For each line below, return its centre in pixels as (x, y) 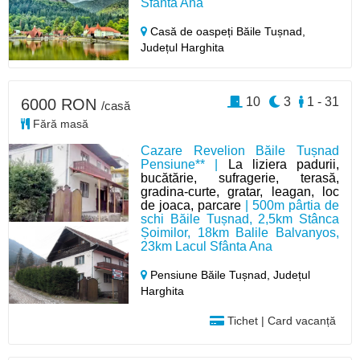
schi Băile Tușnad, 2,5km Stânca (240, 219)
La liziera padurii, (283, 164)
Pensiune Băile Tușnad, (211, 274)
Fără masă (59, 123)
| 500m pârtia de (290, 205)
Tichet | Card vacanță (280, 320)
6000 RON (61, 104)
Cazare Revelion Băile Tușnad (240, 150)
